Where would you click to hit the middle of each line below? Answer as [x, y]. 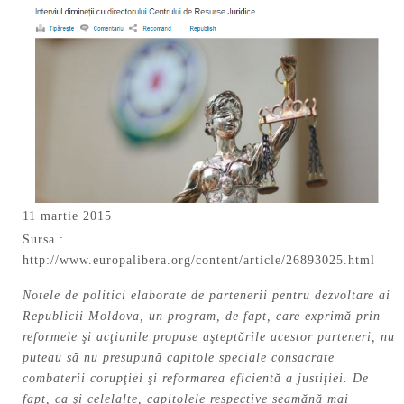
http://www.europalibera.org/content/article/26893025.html [199, 260]
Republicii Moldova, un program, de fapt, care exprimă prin [202, 317]
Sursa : [43, 239]
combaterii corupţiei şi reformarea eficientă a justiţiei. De [196, 379]
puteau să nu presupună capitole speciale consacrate [179, 358]
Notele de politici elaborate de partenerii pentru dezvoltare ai [207, 296]
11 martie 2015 [67, 216]
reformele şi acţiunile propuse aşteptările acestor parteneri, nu [209, 337]
